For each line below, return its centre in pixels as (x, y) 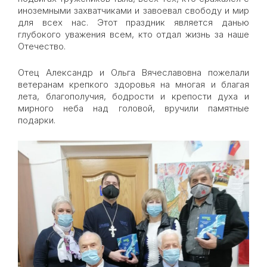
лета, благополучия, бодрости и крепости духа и (133, 96)
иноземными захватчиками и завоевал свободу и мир (133, 10)
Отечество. (42, 46)
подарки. (37, 120)
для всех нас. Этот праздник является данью (133, 22)
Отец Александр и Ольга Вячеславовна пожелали (133, 72)
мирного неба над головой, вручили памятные (133, 108)
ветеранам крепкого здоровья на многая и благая (133, 84)
